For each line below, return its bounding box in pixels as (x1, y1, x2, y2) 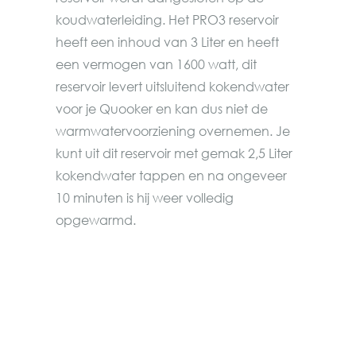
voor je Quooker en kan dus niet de (56, 100, 268, 117)
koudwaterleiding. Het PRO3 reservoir (56, 11, 279, 28)
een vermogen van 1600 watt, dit (56, 56, 257, 72)
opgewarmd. (56, 211, 136, 228)
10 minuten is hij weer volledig (56, 189, 234, 206)
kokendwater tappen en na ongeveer (56, 167, 287, 184)
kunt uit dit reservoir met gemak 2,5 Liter (56, 145, 292, 161)
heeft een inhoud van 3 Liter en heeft (56, 33, 279, 50)
